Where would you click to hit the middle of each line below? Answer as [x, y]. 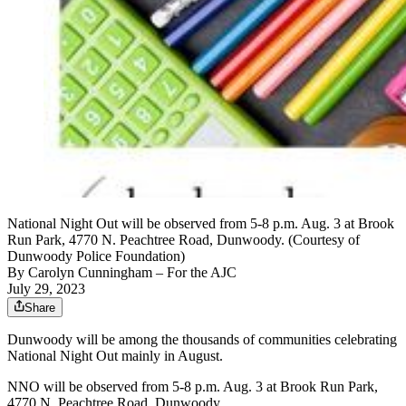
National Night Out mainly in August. [115, 356]
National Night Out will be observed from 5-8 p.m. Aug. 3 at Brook [201, 224]
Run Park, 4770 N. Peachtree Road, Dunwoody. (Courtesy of [184, 240]
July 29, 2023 [46, 289]
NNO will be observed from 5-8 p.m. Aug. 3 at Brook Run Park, [193, 387]
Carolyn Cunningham [90, 273]
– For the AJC [194, 273]
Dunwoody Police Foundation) [96, 256]
